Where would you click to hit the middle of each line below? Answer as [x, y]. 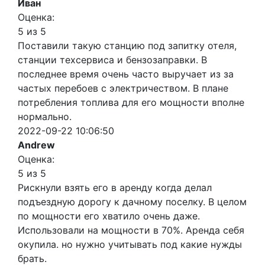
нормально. [45, 116]
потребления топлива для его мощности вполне [131, 102]
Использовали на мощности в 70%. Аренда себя [131, 230]
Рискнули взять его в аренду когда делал [115, 187]
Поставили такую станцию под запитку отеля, [127, 45]
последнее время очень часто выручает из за [126, 74]
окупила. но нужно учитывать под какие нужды [130, 244]
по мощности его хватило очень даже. [109, 216]
